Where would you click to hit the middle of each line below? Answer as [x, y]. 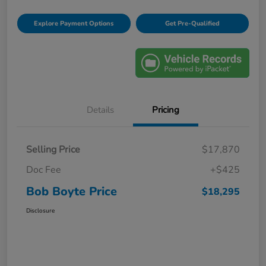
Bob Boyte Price [72, 191]
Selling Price [53, 149]
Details [100, 110]
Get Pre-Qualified [192, 24]
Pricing [166, 110]
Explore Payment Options [74, 24]
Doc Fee [44, 170]
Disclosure [40, 210]
